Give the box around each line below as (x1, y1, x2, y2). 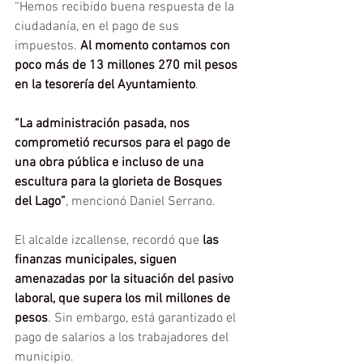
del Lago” (15, 194, 66, 210)
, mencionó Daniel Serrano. (66, 194, 216, 210)
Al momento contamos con (80, 38, 233, 54)
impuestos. (15, 38, 80, 54)
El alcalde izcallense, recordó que (15, 233, 203, 249)
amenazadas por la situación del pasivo (15, 271, 237, 288)
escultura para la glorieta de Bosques (15, 174, 225, 190)
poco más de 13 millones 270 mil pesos (15, 58, 241, 74)
